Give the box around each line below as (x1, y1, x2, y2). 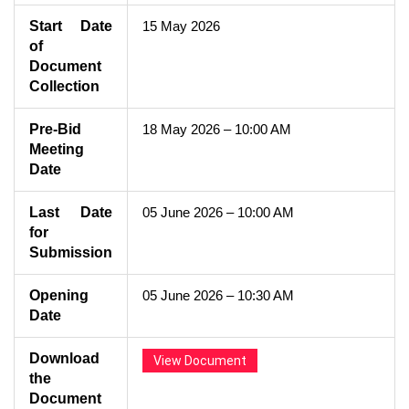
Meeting (29, 141, 84, 157)
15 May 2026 (142, 17, 220, 34)
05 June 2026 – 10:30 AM (142, 287, 294, 303)
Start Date (29, 17, 112, 34)
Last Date (29, 204, 112, 220)
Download (29, 350, 100, 366)
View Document (153, 352, 246, 368)
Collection (29, 78, 100, 94)
